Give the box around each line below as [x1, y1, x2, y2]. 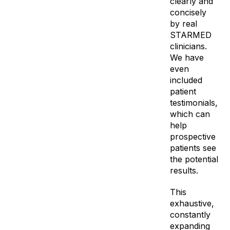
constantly [169, 209, 210, 220]
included [169, 74, 202, 85]
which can [169, 108, 210, 119]
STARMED [169, 29, 212, 40]
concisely [169, 7, 206, 17]
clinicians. [169, 41, 207, 51]
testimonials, [169, 97, 218, 108]
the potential [169, 154, 218, 164]
